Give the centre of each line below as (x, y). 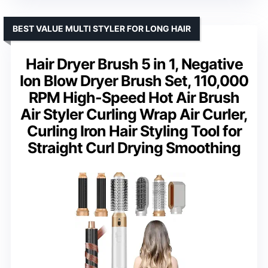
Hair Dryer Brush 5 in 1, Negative (134, 64)
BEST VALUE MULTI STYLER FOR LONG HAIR (102, 28)
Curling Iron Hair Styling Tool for (134, 131)
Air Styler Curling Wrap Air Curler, (134, 114)
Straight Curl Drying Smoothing (134, 148)
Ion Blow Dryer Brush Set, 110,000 (134, 81)
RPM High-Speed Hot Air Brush (134, 98)
